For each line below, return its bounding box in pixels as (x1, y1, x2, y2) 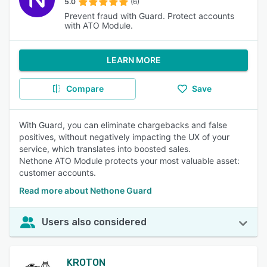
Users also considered (42, 216, 147, 228)
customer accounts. (19, 167, 96, 178)
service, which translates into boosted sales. (19, 144, 191, 154)
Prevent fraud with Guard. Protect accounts (64, 11, 234, 21)
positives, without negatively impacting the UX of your (19, 132, 229, 142)
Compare (66, 83, 104, 94)
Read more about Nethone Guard (19, 185, 152, 195)
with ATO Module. (64, 20, 133, 30)
